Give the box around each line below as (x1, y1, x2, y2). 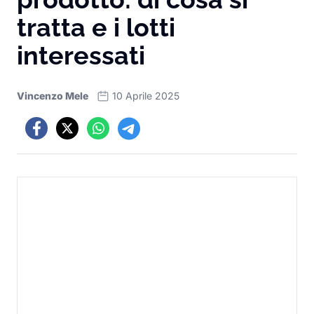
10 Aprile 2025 (112, 90, 179, 102)
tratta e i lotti (17, 13, 175, 42)
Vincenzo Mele (17, 90, 88, 102)
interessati (17, 41, 145, 70)
